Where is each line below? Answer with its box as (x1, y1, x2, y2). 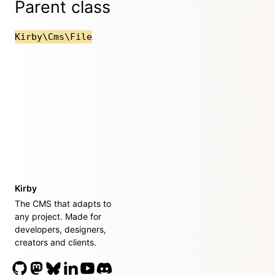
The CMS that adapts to (15, 198, 111, 209)
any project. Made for (15, 211, 101, 222)
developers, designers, (15, 224, 106, 235)
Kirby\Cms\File (15, 31, 92, 43)
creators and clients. (15, 237, 96, 248)
